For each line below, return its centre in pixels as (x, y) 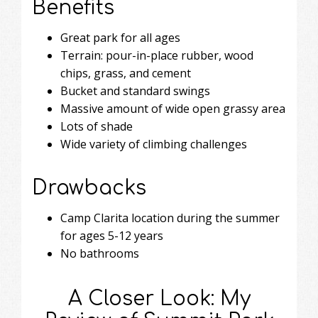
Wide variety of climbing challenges (154, 144)
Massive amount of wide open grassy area (173, 108)
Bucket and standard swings (135, 91)
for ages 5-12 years (112, 235)
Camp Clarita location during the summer (170, 218)
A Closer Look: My (159, 298)
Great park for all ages (120, 37)
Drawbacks (89, 188)
